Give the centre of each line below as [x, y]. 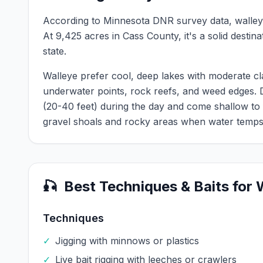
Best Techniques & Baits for [160, 186]
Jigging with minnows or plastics [127, 241]
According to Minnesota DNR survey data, [139, 21]
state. [55, 51]
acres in [102, 36]
